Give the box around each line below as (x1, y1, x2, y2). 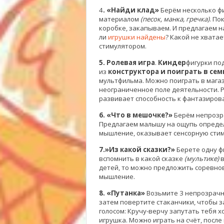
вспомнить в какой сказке (99, 154, 184, 163)
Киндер (158, 58, 186, 67)
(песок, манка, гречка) (140, 14, 209, 23)
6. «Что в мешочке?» (99, 110, 172, 119)
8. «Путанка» (99, 188, 145, 197)
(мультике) (184, 154, 219, 163)
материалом (99, 14, 140, 23)
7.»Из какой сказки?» (99, 145, 175, 154)
